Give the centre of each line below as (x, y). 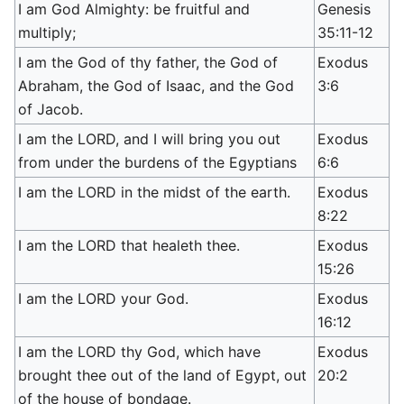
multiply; (47, 32)
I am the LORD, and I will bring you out (150, 139)
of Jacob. (51, 109)
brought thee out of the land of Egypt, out (163, 375)
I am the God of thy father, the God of (148, 62)
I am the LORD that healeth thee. (129, 245)
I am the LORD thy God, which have (140, 352)
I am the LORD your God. (104, 298)
